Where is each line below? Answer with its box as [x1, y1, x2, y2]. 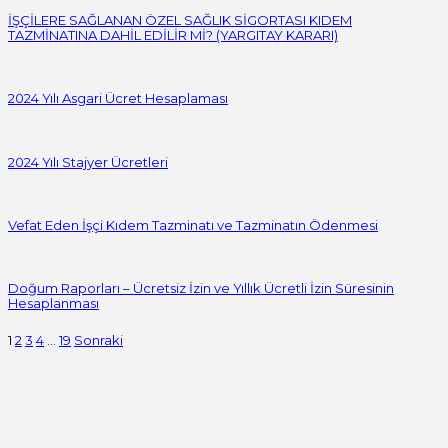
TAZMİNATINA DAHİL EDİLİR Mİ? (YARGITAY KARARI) [8, 27, 338, 44]
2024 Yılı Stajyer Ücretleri [8, 153, 168, 170]
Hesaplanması [8, 295, 99, 312]
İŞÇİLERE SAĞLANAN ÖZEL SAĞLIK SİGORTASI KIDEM [8, 12, 352, 29]
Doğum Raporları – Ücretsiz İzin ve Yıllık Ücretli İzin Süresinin [8, 280, 394, 297]
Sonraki [74, 331, 123, 348]
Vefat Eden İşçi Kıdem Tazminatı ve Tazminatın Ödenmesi [8, 217, 378, 234]
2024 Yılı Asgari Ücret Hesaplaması [8, 90, 228, 107]
